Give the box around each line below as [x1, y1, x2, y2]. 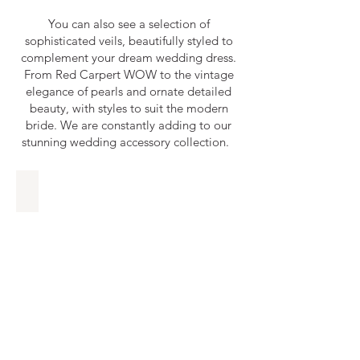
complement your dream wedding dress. [21, 50, 236, 65]
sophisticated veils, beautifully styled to [24, 33, 233, 48]
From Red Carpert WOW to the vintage [23, 67, 234, 82]
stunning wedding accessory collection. [22, 134, 235, 149]
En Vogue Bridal [27, 182, 118, 198]
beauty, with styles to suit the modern [29, 100, 228, 116]
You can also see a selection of [47, 16, 210, 31]
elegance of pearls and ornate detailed [26, 84, 231, 99]
